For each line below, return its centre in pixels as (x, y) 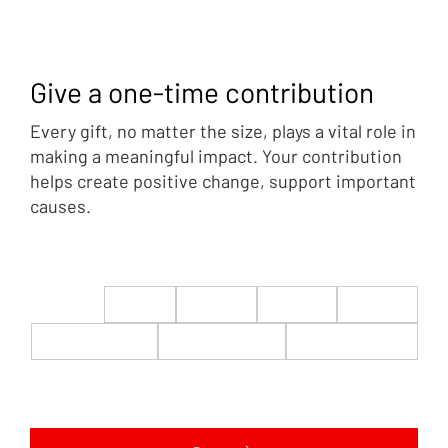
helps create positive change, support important (223, 180)
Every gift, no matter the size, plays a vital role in (223, 130)
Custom (352, 340)
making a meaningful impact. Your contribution (216, 155)
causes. (60, 205)
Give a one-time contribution (202, 91)
